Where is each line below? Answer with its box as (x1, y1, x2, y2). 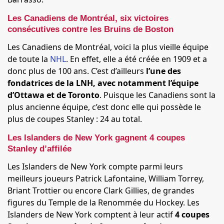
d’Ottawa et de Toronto (7, 89, 99, 100)
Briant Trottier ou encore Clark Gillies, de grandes (7, 185, 194, 196)
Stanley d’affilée (7, 144, 71, 153)
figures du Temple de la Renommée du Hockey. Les (7, 197, 199, 208)
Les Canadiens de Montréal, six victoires (7, 13, 168, 23)
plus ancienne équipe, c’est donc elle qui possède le (7, 101, 201, 112)
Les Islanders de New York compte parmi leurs (7, 161, 183, 172)
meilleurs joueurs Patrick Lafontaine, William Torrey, (7, 173, 204, 184)
